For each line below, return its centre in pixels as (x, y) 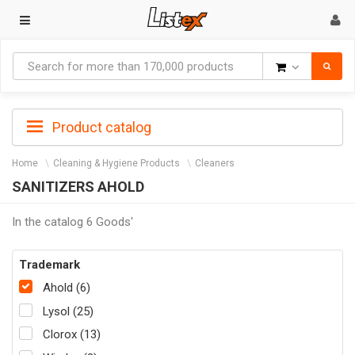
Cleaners (215, 163)
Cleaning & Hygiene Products (116, 163)
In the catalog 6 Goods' (73, 221)
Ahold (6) (67, 288)
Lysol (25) (68, 311)
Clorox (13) (72, 335)
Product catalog (100, 127)
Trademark (50, 264)
